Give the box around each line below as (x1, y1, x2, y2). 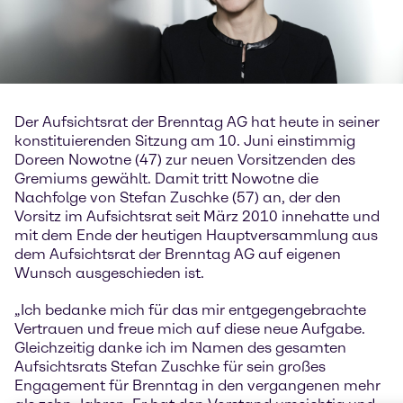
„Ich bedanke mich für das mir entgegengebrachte (14, 301, 366, 319)
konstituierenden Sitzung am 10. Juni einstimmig (14, 132, 355, 150)
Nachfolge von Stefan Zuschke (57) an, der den (14, 189, 341, 207)
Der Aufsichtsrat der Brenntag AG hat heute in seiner (14, 113, 380, 131)
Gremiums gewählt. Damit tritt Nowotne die (14, 170, 318, 188)
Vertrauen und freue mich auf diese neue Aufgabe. (14, 320, 365, 338)
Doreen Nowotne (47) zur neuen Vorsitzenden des (14, 151, 355, 169)
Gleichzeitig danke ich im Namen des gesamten (14, 339, 346, 357)
